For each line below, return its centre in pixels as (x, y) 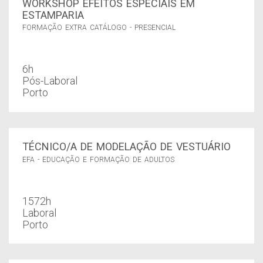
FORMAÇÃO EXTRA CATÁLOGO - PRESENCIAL (99, 28)
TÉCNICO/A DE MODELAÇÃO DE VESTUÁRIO (126, 147)
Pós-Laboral (50, 81)
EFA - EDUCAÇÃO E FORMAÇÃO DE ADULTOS (98, 159)
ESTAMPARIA (53, 15)
